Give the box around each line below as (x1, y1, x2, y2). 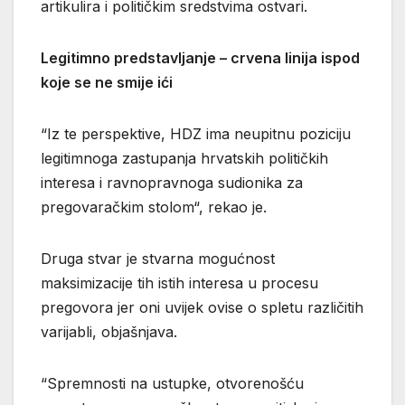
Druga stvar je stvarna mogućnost (41, 250, 275, 268)
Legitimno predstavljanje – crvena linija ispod (41, 49, 360, 68)
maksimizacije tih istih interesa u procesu (41, 274, 318, 293)
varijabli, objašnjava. (41, 323, 177, 342)
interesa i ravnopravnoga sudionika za (41, 174, 303, 193)
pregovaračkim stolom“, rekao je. (41, 198, 267, 217)
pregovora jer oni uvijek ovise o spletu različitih (41, 298, 363, 317)
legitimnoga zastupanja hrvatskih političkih (41, 149, 328, 168)
